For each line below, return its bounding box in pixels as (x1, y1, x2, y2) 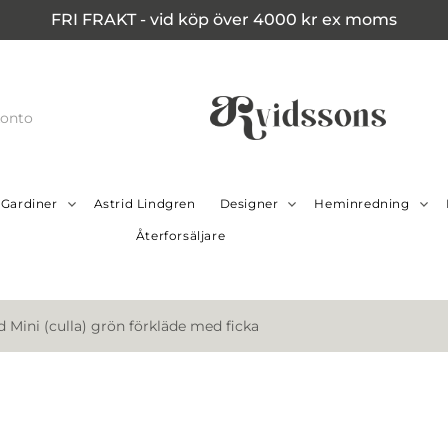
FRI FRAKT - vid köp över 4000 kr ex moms (51, 10, 397, 29)
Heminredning (314, 196, 410, 212)
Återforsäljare (135, 228, 226, 244)
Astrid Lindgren (93, 196, 196, 212)
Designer (219, 196, 279, 212)
